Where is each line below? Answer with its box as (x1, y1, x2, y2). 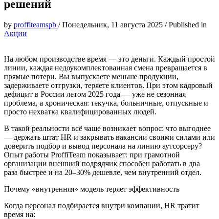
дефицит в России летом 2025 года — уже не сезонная (4, 90, 186, 99)
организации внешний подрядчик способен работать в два (4, 159, 200, 168)
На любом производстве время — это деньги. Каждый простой (4, 55, 215, 64)
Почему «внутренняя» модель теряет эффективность (4, 185, 179, 194)
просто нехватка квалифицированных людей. (4, 108, 156, 116)
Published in (169, 21, 207, 29)
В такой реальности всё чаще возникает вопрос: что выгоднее (4, 124, 211, 133)
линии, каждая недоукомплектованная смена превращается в (4, 64, 207, 72)
